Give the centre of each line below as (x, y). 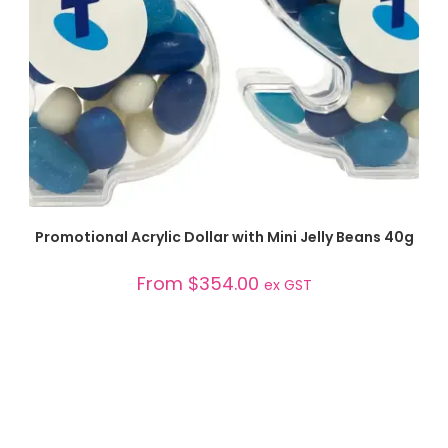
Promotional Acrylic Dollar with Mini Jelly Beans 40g (224, 237)
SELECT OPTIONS (224, 227)
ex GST (287, 285)
